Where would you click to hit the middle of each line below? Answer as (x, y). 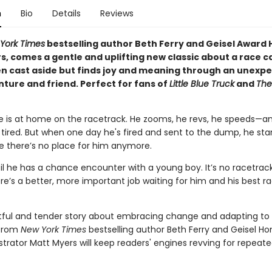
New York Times (53, 229)
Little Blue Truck (202, 84)
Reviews (117, 13)
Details (66, 13)
